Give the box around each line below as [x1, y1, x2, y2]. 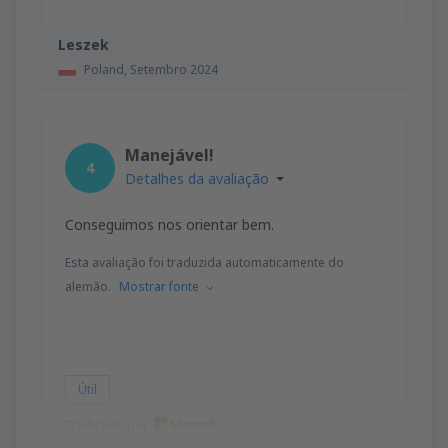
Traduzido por [65, 416, 148, 434]
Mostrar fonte [119, 277, 199, 295]
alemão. [65, 277, 111, 295]
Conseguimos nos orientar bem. [65, 214, 274, 234]
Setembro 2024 [130, 60, 218, 78]
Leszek [58, 34, 109, 54]
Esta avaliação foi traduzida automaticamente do [65, 253, 344, 271]
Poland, [84, 60, 130, 78]
